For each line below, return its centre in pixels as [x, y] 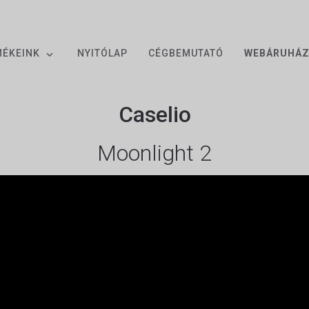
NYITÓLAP [102, 53]
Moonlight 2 [154, 153]
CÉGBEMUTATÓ [186, 53]
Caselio [154, 114]
